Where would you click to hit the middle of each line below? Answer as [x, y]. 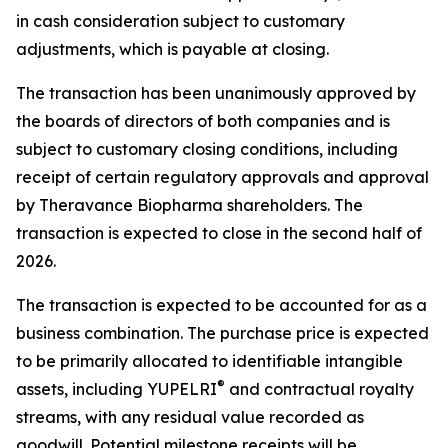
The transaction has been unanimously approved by [216, 93]
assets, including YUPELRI [116, 389]
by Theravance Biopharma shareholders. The [189, 205]
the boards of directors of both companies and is [203, 121]
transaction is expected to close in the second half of [219, 233]
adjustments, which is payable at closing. [172, 49]
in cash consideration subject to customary [180, 21]
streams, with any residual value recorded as [190, 417]
